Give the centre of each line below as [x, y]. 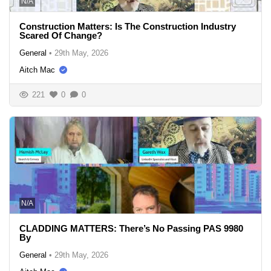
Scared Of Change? [61, 35]
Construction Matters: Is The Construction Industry [128, 26]
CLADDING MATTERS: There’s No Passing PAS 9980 [131, 228]
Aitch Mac [37, 70]
